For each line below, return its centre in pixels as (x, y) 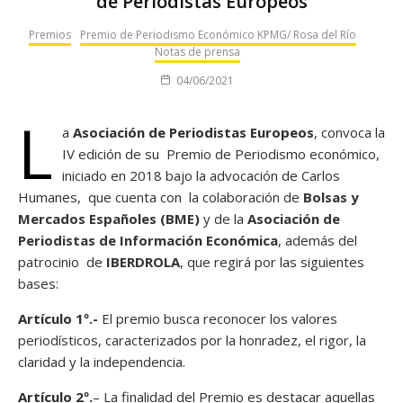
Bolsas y (331, 197)
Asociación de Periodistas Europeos (193, 132)
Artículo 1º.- (58, 318)
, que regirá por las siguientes (272, 261)
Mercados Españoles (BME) (109, 218)
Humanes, (51, 197)
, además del (318, 240)
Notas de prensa (197, 51)
